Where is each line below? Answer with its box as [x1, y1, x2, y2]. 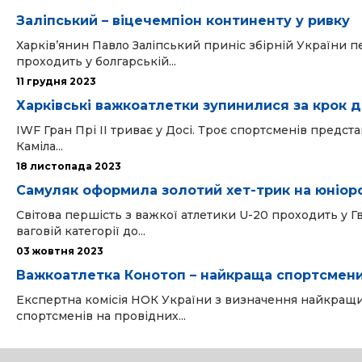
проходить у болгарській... [16, 54, 176, 69]
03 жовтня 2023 [16, 245, 103, 257]
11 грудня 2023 [16, 75, 96, 87]
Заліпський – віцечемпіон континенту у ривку [16, 13, 350, 28]
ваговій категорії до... [16, 224, 145, 238]
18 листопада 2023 [16, 160, 121, 172]
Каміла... [16, 139, 63, 154]
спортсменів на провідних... [16, 309, 186, 323]
